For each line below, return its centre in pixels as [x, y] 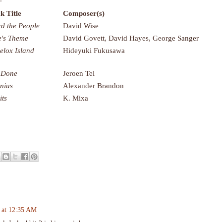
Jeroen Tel [79, 73]
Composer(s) [84, 13]
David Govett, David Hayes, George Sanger [131, 38]
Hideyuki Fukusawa [94, 50]
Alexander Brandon [93, 85]
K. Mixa [76, 98]
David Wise [81, 25]
